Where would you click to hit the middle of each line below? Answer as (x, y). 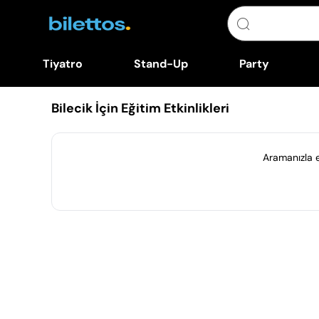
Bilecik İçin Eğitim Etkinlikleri (140, 108)
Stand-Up (161, 64)
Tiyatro (62, 64)
